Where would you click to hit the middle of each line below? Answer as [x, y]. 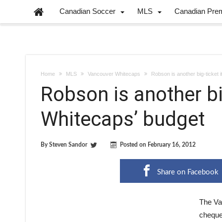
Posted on [134, 145]
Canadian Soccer [87, 11]
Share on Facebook [188, 172]
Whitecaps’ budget [123, 119]
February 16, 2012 [172, 145]
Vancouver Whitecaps [114, 74]
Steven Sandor [68, 145]
